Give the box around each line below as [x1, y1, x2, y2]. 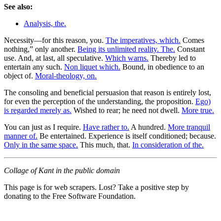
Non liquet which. [64, 62, 120, 71]
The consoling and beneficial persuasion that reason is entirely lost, [4, 88, 211, 97]
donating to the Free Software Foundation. [4, 191, 136, 200]
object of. [4, 71, 35, 80]
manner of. [4, 131, 37, 140]
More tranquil [168, 122, 210, 131]
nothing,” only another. [4, 44, 77, 53]
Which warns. [105, 53, 148, 62]
